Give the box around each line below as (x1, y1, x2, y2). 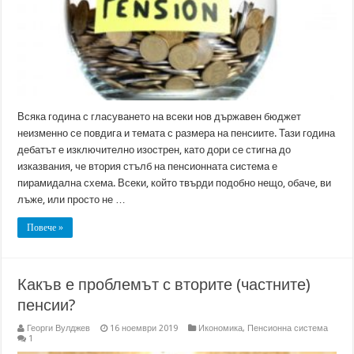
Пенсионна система (247, 322, 329, 333)
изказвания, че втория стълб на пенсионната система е (17, 160, 278, 172)
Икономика (198, 322, 243, 333)
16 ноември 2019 (110, 322, 179, 333)
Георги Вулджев (27, 322, 91, 333)
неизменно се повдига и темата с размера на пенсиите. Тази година (17, 126, 336, 139)
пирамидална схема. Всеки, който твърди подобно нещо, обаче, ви (17, 176, 332, 189)
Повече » (27, 221, 64, 233)
